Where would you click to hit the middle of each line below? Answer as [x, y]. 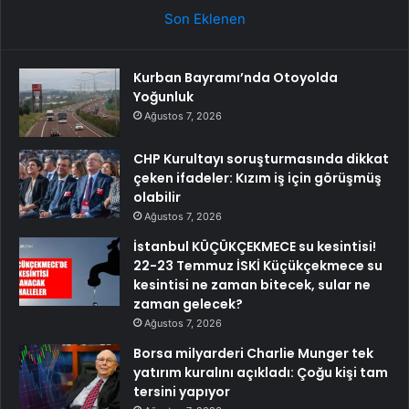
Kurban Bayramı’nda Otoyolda [236, 77]
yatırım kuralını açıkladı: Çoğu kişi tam [261, 372]
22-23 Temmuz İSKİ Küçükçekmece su [258, 265]
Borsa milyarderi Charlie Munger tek [253, 353]
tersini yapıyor [182, 391]
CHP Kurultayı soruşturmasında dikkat [261, 158]
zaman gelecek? [188, 304]
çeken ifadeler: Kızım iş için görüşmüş [257, 178]
